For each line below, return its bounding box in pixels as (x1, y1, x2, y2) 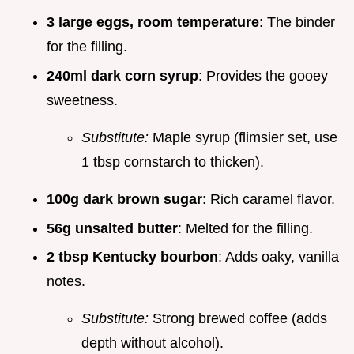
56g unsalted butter (47, 220, 178, 236)
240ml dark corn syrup (47, 67, 198, 84)
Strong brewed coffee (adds (149, 311, 327, 327)
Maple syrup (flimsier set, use (149, 129, 337, 145)
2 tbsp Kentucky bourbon (47, 249, 218, 265)
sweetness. (47, 92, 118, 108)
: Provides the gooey (198, 67, 328, 84)
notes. (47, 273, 85, 290)
